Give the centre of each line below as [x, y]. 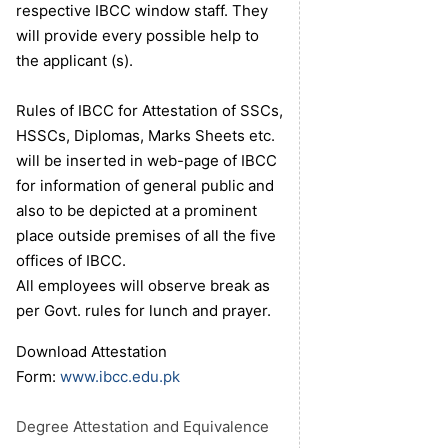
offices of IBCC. [73, 261]
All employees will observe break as [143, 286]
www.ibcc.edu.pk [120, 377]
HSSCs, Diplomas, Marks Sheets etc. [145, 136]
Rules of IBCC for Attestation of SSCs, [149, 111]
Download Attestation [91, 352]
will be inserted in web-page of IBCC [146, 161]
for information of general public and [145, 186]
